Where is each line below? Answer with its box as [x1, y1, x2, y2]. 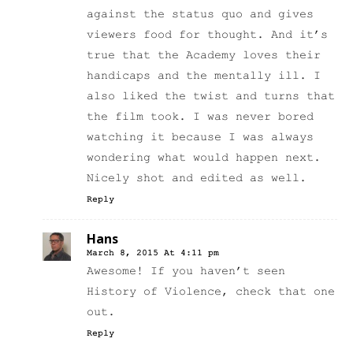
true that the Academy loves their [87, 49, 321, 63]
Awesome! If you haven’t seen [87, 265, 285, 279]
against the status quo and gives [87, 8, 314, 22]
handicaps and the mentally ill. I [87, 69, 321, 84]
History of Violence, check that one [87, 285, 335, 299]
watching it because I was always [87, 131, 314, 145]
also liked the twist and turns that [87, 90, 335, 104]
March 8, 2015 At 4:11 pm [87, 248, 219, 258]
